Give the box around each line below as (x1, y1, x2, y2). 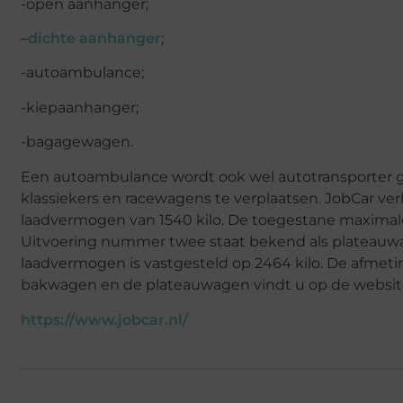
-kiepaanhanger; (21, 98, 139, 116)
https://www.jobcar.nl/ (21, 310, 188, 328)
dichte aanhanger (28, 30, 161, 48)
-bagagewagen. (21, 133, 133, 151)
